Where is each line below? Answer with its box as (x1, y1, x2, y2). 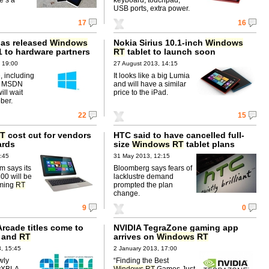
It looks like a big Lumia (113, 71, 190, 80)
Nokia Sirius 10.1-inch (113, 37, 205, 47)
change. (113, 189, 140, 198)
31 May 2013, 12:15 (113, 152, 170, 159)
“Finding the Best (113, 256, 169, 265)
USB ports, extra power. (113, 4, 190, 13)
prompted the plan (113, 180, 173, 189)
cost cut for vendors (5, 130, 91, 140)
